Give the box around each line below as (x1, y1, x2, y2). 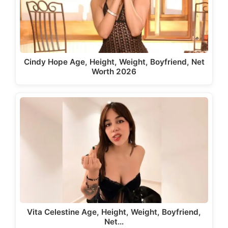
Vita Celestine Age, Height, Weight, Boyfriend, (27, 207, 201, 217)
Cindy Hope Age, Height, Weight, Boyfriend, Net (23, 56, 205, 67)
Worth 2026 (92, 66, 136, 76)
